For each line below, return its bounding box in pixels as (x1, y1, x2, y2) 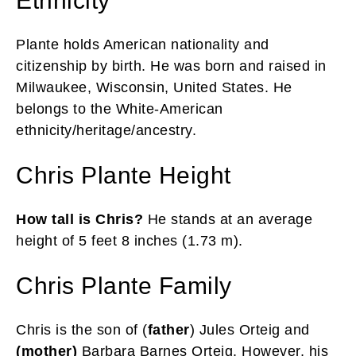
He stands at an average (143, 211, 312, 227)
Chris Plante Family (16, 272, 232, 299)
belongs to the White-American (16, 100, 223, 117)
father (147, 321, 190, 338)
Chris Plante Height (16, 161, 231, 188)
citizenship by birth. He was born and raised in (16, 57, 327, 74)
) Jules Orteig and (189, 321, 310, 338)
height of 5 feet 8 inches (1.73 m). (16, 232, 243, 249)
